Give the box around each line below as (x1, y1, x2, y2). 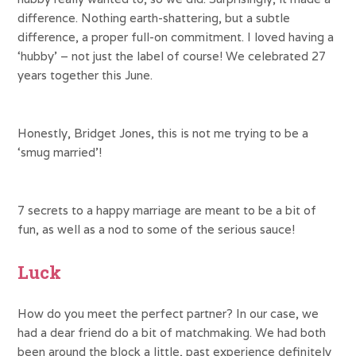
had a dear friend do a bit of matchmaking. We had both (17, 324, 327, 340)
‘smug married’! (17, 144, 103, 160)
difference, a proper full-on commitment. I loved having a (17, 29, 335, 44)
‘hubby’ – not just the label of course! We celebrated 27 (17, 48, 327, 64)
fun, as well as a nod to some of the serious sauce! (17, 221, 296, 237)
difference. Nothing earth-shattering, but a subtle (17, 10, 291, 25)
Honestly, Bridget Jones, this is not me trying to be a (17, 125, 309, 141)
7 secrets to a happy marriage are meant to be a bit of (17, 202, 317, 218)
